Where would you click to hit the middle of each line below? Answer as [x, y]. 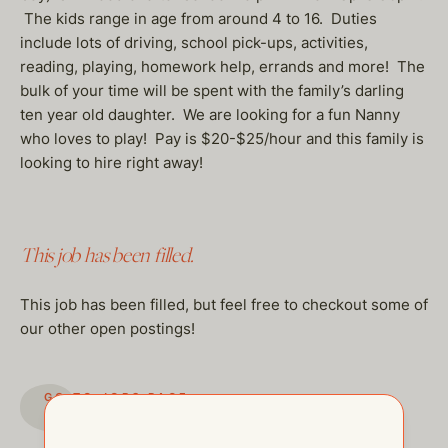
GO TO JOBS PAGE [116, 397]
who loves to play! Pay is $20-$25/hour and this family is [222, 138]
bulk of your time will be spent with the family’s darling [212, 90]
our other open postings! [107, 328]
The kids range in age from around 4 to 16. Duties [198, 18]
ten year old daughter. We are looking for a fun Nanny [210, 114]
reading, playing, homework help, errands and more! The [222, 66]
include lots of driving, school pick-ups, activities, [194, 42]
